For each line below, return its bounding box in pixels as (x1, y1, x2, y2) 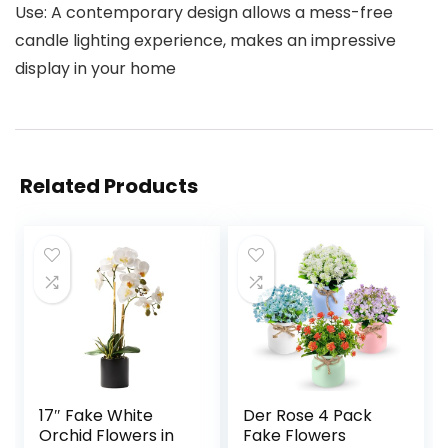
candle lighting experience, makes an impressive (15, 29, 396, 53)
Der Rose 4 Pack (243, 404, 373, 428)
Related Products (20, 172, 198, 201)
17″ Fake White (39, 404, 154, 428)
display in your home (15, 57, 176, 81)
